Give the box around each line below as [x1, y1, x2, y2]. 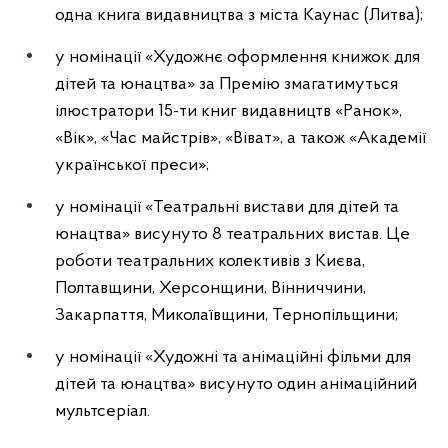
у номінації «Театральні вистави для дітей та [55, 198, 399, 217]
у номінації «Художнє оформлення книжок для [55, 48, 420, 67]
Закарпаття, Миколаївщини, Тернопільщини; [55, 306, 398, 325]
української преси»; [55, 156, 209, 175]
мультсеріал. [55, 402, 150, 421]
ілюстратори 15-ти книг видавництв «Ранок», [55, 102, 402, 121]
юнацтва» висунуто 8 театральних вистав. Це [55, 225, 410, 244]
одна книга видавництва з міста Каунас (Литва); [55, 6, 423, 25]
